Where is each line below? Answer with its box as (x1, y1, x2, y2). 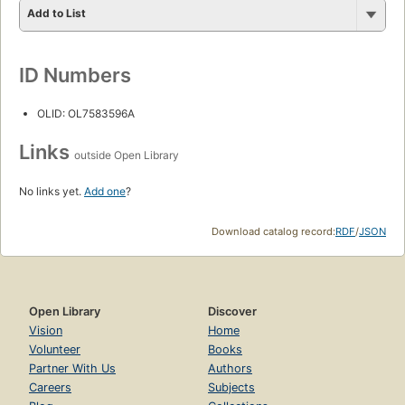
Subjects (208, 381, 255, 395)
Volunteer (29, 343, 80, 357)
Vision (29, 324, 62, 338)
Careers (29, 381, 71, 395)
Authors (208, 362, 252, 376)
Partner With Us (29, 362, 116, 376)
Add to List (27, 6, 86, 21)
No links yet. (19, 184, 84, 199)
